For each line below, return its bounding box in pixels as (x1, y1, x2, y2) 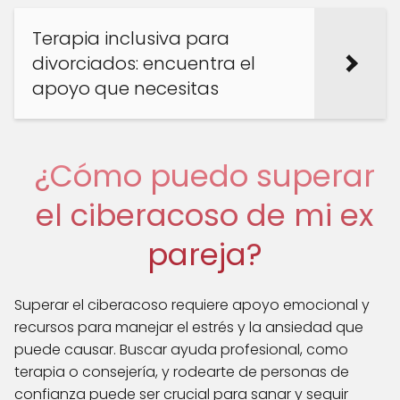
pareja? (146, 232, 262, 276)
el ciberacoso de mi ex (36, 193, 373, 237)
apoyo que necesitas (32, 75, 219, 101)
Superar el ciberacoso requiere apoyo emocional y (14, 294, 370, 315)
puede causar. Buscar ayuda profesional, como (14, 338, 348, 360)
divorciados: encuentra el (32, 50, 255, 76)
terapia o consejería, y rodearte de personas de (14, 361, 349, 382)
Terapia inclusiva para (32, 25, 229, 51)
